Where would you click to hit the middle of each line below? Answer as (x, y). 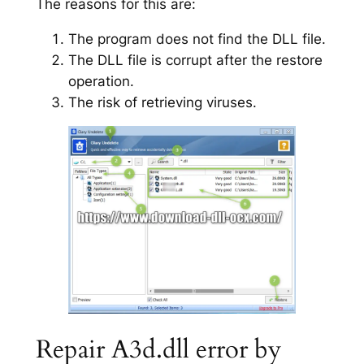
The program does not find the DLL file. (197, 39)
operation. (101, 81)
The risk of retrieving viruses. (162, 102)
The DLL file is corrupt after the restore (195, 60)
